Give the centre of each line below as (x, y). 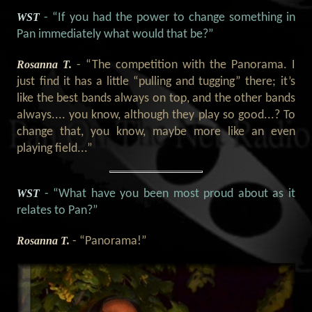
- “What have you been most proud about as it (167, 194)
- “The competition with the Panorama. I (186, 65)
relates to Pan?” (58, 210)
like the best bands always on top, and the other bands (156, 99)
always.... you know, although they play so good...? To (156, 116)
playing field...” (55, 149)
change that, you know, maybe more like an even (156, 132)
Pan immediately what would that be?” (116, 34)
